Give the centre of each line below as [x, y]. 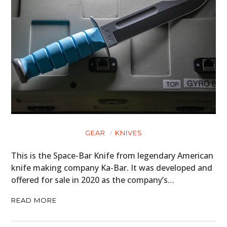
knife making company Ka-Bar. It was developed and [112, 167]
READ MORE [34, 200]
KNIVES [128, 133]
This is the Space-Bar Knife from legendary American [112, 155]
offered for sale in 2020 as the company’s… [93, 180]
